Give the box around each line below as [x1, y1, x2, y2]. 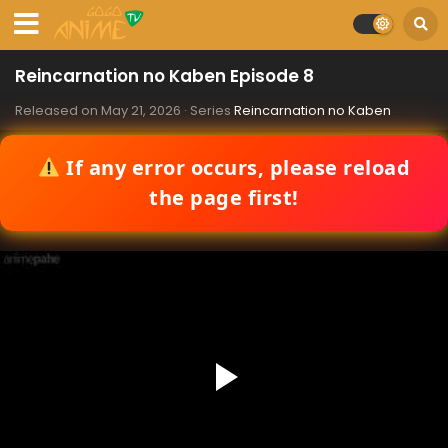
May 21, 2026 [101, 101, 181, 120]
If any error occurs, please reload [60, 154, 411, 181]
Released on [15, 101, 101, 120]
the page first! [149, 184, 299, 211]
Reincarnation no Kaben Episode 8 [15, 64, 314, 88]
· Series [181, 101, 234, 120]
